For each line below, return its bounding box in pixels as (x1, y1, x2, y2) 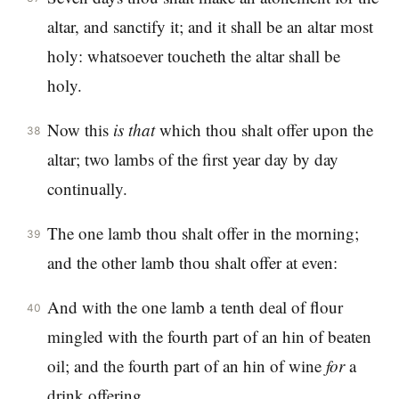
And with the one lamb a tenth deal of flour (46, 295, 343, 318)
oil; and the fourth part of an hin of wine (46, 354, 326, 377)
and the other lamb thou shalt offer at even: (46, 250, 338, 273)
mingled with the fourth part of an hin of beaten (46, 324, 371, 347)
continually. (46, 177, 127, 200)
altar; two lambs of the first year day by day (46, 148, 338, 171)
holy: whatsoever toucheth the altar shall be (46, 45, 340, 68)
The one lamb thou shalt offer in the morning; (46, 221, 359, 244)
